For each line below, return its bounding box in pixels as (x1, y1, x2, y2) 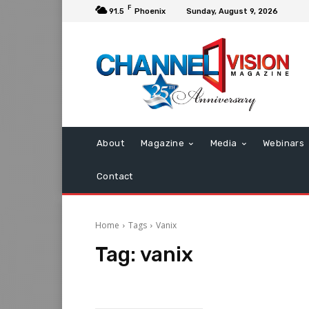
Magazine (141, 138, 185, 149)
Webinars (263, 138, 305, 149)
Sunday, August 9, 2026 (186, 6, 278, 16)
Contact (97, 171, 133, 182)
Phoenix (134, 6, 166, 16)
